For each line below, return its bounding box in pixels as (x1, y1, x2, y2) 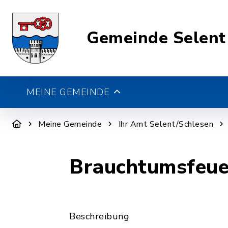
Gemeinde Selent (87, 27, 226, 49)
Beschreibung (69, 210, 129, 222)
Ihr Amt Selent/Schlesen (118, 119, 213, 130)
